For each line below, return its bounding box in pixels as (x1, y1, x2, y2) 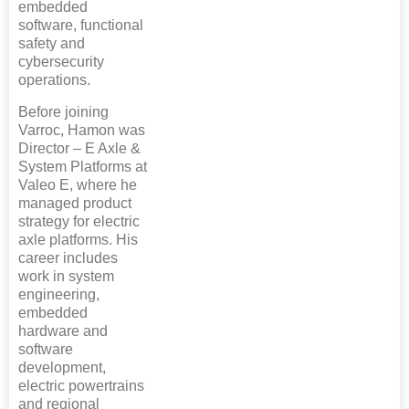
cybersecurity (18, 53, 104, 69)
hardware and (18, 322, 108, 339)
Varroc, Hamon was (18, 121, 145, 138)
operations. (18, 71, 90, 88)
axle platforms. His (18, 231, 138, 247)
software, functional (18, 16, 143, 33)
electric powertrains (18, 377, 144, 393)
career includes (18, 249, 118, 266)
